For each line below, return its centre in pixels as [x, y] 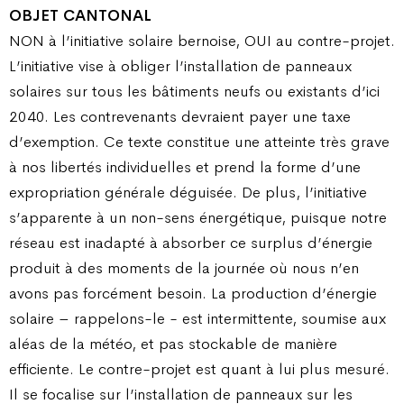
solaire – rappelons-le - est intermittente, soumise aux [197, 318]
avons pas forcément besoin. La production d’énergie [193, 293]
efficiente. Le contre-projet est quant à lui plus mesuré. [199, 368]
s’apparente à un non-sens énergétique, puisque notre [198, 217]
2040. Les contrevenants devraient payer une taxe [180, 116]
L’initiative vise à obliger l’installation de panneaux [180, 65]
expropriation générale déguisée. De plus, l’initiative [188, 192]
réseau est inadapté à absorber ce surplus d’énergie [191, 242]
